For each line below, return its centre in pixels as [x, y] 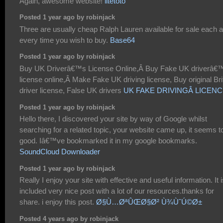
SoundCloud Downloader [60, 151]
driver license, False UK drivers [71, 90]
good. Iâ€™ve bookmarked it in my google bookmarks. [108, 140]
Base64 [122, 40]
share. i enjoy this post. [58, 202]
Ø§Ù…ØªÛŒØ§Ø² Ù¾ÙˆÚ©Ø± [149, 202]
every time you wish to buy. [65, 40]
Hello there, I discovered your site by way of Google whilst [113, 118]
